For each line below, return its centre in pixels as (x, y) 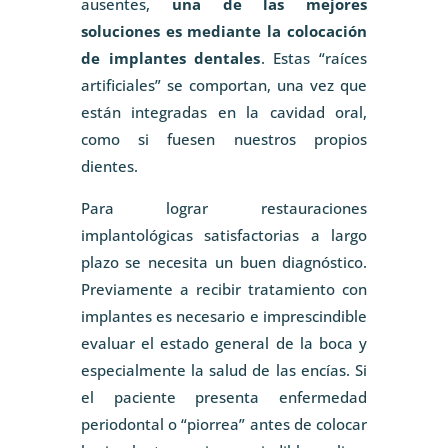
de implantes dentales (170, 58)
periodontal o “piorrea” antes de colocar (224, 424)
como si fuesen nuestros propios (224, 139)
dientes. (109, 166)
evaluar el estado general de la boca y (224, 343)
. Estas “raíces (314, 58)
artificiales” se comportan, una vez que (224, 85)
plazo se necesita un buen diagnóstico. (224, 262)
